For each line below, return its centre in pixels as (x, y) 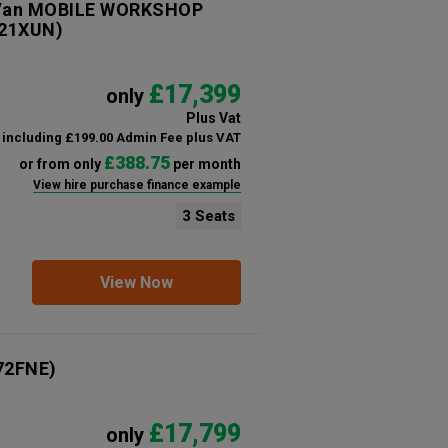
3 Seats (208, 216)
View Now (136, 282)
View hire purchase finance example (136, 185)
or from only (61, 164)
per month (205, 164)
